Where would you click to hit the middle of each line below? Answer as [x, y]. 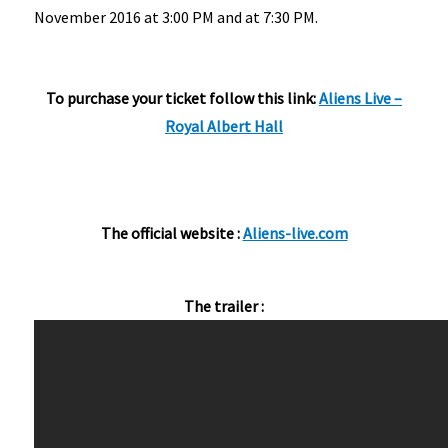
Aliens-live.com [295, 233]
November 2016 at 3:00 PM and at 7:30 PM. [176, 16]
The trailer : [224, 306]
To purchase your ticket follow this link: [182, 98]
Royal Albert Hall [224, 126]
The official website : [171, 233]
